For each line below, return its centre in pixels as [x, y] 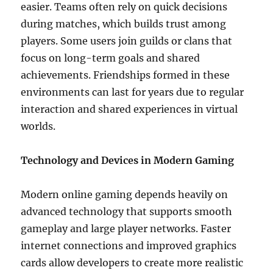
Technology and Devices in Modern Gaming [128, 160]
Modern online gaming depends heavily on [125, 194]
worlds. [38, 126]
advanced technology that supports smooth [127, 211]
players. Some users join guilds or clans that [127, 41]
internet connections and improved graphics [129, 246]
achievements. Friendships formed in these [126, 75]
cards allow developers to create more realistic [132, 263]
